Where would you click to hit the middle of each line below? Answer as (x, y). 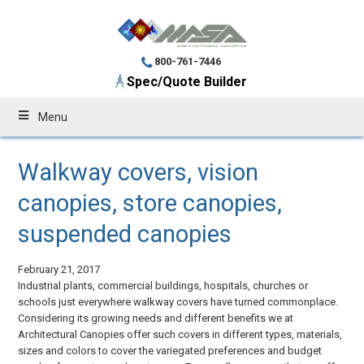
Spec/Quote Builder (186, 81)
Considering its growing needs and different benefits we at (156, 318)
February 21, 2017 (59, 269)
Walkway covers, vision (139, 172)
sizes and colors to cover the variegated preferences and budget (170, 350)
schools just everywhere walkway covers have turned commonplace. (178, 301)
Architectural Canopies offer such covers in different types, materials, (180, 334)
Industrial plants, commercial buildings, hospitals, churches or (163, 285)
